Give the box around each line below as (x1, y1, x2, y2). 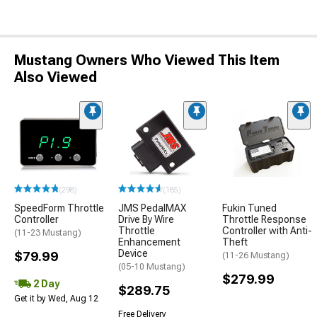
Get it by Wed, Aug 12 (14, 294, 98, 304)
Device (118, 248, 148, 260)
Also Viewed (14, 69, 97, 86)
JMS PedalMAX (118, 202, 186, 214)
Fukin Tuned (222, 202, 277, 214)
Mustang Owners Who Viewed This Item (14, 52, 279, 69)
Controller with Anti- (222, 225, 312, 237)
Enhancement (118, 236, 180, 248)
